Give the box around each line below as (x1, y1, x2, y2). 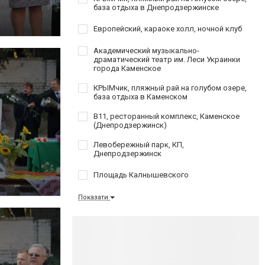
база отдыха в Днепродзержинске (93, 2, 219, 12)
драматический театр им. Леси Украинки (93, 54, 240, 64)
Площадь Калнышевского (93, 170, 189, 179)
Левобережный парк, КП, (93, 140, 184, 149)
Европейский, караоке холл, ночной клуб (93, 24, 242, 33)
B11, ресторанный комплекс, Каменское (93, 111, 240, 121)
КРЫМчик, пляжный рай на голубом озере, (93, 83, 247, 92)
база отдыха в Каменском (93, 92, 188, 101)
